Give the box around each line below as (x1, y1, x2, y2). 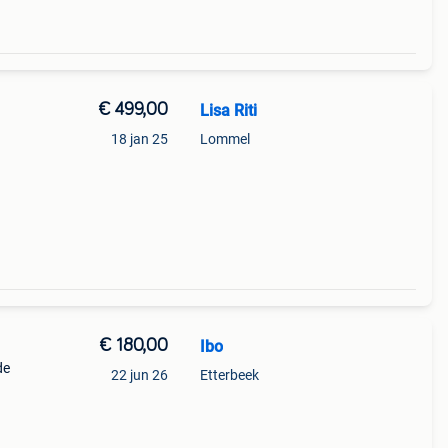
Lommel (199, 131, 250, 147)
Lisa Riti (199, 101, 257, 120)
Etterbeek (199, 367, 259, 383)
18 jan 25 (110, 131, 168, 147)
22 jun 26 (110, 367, 168, 383)
